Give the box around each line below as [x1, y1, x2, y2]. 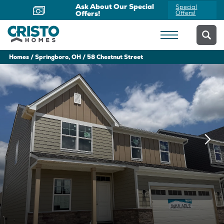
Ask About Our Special [75, 2, 154, 11]
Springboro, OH [35, 53, 81, 61]
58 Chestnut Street [87, 53, 143, 61]
